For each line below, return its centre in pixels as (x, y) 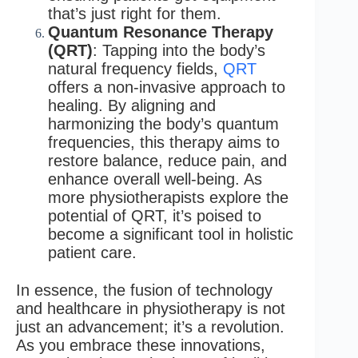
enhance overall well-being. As (155, 179)
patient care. (92, 252)
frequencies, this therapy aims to (164, 142)
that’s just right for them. (135, 13)
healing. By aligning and (132, 105)
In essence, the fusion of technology (144, 290)
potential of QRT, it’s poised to (155, 215)
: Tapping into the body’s (179, 50)
